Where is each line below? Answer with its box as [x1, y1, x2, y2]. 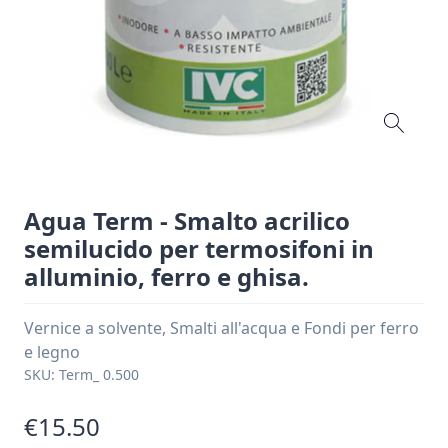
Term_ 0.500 [59, 365, 139, 384]
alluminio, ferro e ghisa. [24, 260, 309, 293]
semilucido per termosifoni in [24, 232, 374, 265]
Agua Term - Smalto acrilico [24, 204, 350, 237]
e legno [24, 341, 80, 363]
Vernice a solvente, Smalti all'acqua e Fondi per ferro [24, 317, 419, 339]
